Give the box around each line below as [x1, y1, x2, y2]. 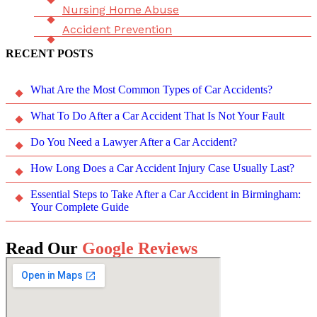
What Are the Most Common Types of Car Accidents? [30, 83, 272, 96]
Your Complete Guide [30, 201, 129, 214]
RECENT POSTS [6, 47, 93, 60]
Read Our [6, 239, 82, 258]
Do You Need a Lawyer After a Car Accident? [30, 136, 237, 149]
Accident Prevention [62, 23, 172, 37]
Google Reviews [82, 239, 197, 258]
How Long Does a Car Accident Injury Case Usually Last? [30, 162, 294, 175]
